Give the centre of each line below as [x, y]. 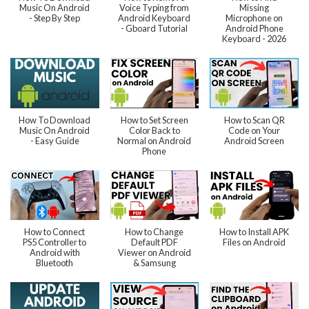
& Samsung [154, 262]
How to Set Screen [154, 120]
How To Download [55, 120]
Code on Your [255, 130]
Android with [54, 252]
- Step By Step [55, 18]
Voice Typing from [154, 8]
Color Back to [154, 130]
